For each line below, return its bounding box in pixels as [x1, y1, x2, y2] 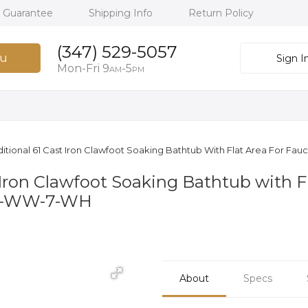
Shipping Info [89, 7, 155, 19]
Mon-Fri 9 [56, 62, 109, 75]
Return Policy [188, 7, 254, 19]
